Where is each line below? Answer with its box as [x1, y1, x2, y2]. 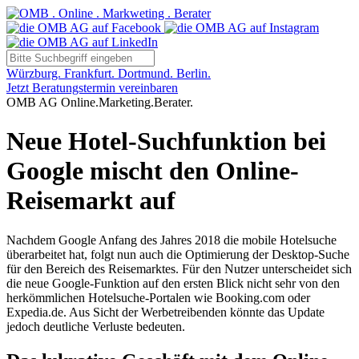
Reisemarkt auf [6, 186, 175, 216]
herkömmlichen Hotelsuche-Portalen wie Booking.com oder [6, 290, 310, 305]
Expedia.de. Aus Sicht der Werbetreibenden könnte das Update [6, 305, 325, 319]
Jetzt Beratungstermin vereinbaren [6, 81, 178, 95]
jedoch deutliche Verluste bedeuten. [6, 319, 185, 333]
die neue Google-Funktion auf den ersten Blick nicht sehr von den [6, 276, 340, 290]
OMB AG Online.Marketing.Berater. [6, 95, 193, 109]
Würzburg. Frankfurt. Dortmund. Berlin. [6, 67, 211, 80]
